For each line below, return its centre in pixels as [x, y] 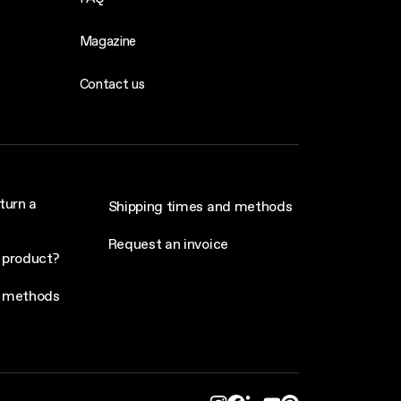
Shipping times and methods [200, 206]
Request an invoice [168, 243]
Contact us [112, 84]
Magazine [108, 41]
